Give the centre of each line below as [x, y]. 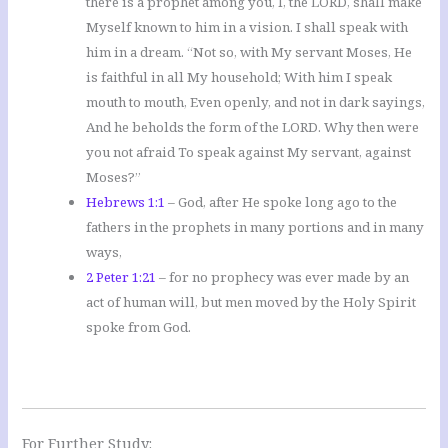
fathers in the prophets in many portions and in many [255, 227]
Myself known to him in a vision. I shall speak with [247, 27]
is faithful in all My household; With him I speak [239, 77]
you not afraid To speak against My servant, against [249, 152]
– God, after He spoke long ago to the [281, 202]
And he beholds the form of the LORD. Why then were [253, 127]
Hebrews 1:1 [126, 202]
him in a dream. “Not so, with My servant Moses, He [249, 52]
